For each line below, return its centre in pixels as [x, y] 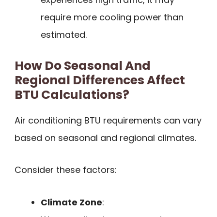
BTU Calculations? [72, 94]
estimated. [64, 34]
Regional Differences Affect [100, 80]
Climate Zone [71, 202]
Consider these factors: [66, 170]
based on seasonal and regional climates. [105, 138]
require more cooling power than [112, 17]
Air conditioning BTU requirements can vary [108, 120]
